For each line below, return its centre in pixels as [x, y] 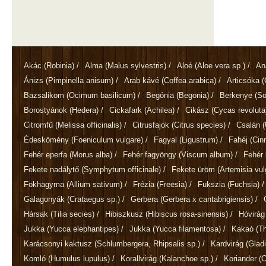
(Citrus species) [199, 125]
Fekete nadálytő [53, 169]
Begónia [161, 95]
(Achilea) [159, 110]
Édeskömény [47, 140]
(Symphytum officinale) [121, 169]
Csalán [249, 125]
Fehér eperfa [47, 154]
